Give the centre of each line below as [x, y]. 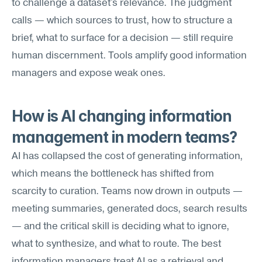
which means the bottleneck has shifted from [113, 174]
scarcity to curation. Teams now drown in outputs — [127, 192]
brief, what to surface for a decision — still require [123, 38]
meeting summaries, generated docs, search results [130, 209]
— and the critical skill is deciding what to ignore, [120, 227]
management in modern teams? [124, 137]
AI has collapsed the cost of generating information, [127, 156]
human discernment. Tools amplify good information [129, 56]
